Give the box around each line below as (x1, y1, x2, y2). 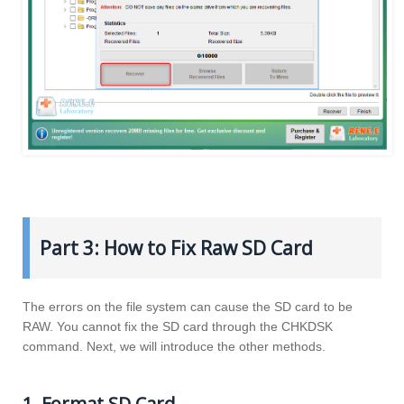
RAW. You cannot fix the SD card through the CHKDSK (23, 318, 333, 334)
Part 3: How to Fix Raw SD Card (39, 234, 313, 261)
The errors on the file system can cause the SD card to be (23, 298, 353, 314)
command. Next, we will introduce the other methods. (23, 338, 326, 353)
